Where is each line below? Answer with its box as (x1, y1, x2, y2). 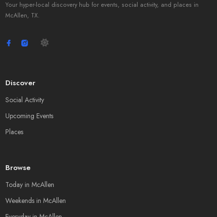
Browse (5, 162, 31, 173)
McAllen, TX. (5, 11, 40, 20)
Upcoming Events (5, 111, 53, 121)
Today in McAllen (5, 180, 54, 189)
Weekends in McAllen (5, 196, 66, 205)
